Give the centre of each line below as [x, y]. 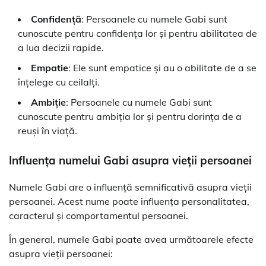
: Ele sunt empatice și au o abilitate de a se [162, 68]
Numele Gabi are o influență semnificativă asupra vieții [130, 187]
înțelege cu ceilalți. [59, 82]
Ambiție [48, 102]
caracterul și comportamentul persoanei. [99, 215]
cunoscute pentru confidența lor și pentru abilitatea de [137, 34]
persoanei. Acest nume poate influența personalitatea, [129, 201]
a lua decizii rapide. [61, 48]
